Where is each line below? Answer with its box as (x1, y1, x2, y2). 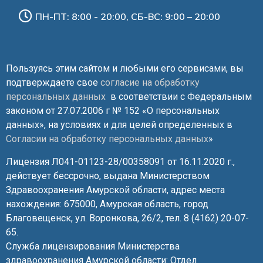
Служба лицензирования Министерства (6, 240, 180, 252)
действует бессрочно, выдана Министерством (6, 170, 210, 181)
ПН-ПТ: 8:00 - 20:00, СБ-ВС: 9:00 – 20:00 (35, 11, 221, 23)
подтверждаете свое (6, 77, 100, 89)
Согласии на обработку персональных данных (6, 133, 208, 145)
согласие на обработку (100, 77, 200, 89)
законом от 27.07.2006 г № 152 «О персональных (6, 105, 220, 117)
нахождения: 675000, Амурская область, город (6, 198, 208, 210)
